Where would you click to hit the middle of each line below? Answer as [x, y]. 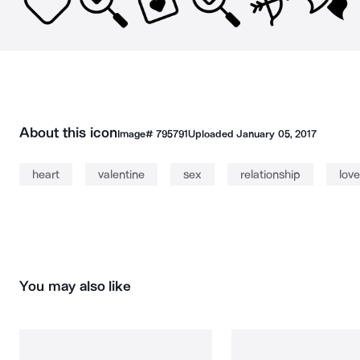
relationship [270, 174]
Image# [136, 134]
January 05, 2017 [276, 134]
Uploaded [212, 134]
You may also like [76, 286]
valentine [121, 174]
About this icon [68, 133]
